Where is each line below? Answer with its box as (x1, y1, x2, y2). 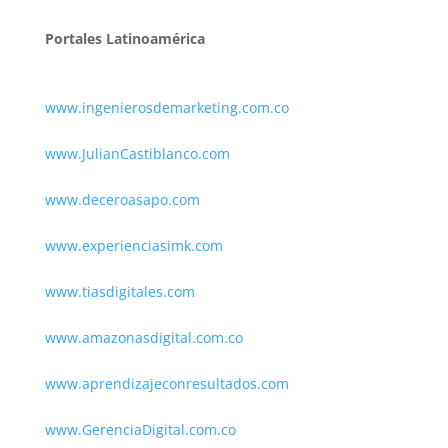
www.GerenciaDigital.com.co (44, 419, 236, 439)
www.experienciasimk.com (44, 235, 227, 255)
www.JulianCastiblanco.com (44, 143, 230, 163)
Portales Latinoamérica (44, 28, 205, 48)
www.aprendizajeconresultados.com (44, 373, 289, 393)
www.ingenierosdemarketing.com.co (44, 97, 289, 117)
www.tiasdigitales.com (44, 281, 195, 301)
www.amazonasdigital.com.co (44, 327, 251, 347)
